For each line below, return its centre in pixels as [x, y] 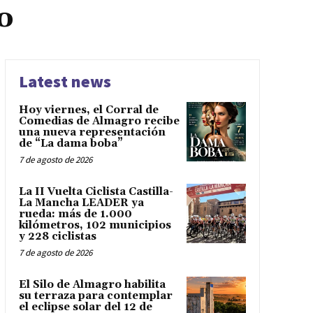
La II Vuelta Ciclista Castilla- [96, 192]
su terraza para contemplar [95, 296]
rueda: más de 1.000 [75, 214]
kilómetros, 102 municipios [95, 226]
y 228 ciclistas [57, 237]
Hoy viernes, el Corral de [88, 110]
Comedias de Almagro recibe [99, 122]
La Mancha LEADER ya [81, 203]
